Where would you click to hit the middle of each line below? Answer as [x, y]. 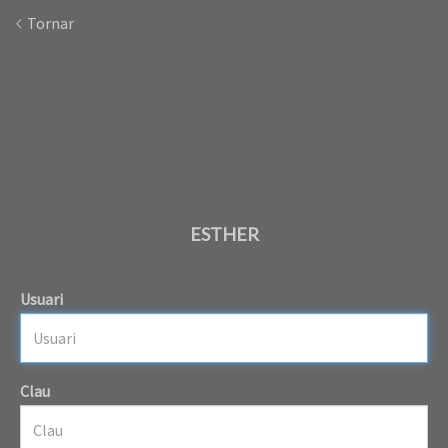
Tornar [49, 23]
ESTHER [224, 234]
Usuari [41, 298]
